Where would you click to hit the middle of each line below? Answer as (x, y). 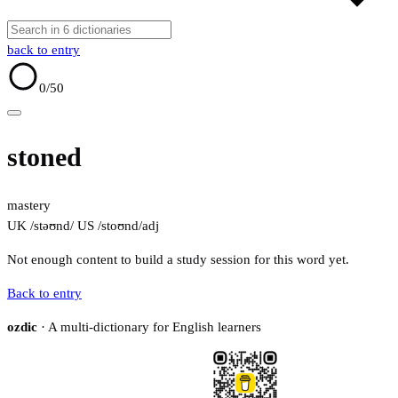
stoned (44, 157)
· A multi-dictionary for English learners (149, 327)
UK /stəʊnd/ (40, 226)
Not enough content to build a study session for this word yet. (178, 260)
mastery (29, 206)
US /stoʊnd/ (108, 226)
